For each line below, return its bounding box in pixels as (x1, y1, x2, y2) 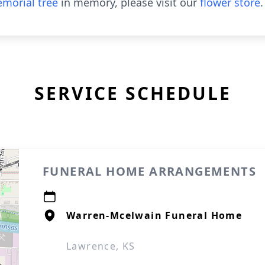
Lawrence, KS (66, 240, 135, 253)
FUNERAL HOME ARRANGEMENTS (43, 163, 256, 179)
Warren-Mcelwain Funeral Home (66, 209, 243, 222)
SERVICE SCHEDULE (34, 81, 231, 105)
